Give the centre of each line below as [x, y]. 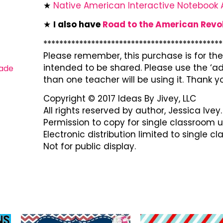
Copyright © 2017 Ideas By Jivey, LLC [119, 99]
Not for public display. [89, 147]
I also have [78, 25]
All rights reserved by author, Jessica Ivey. [132, 111]
